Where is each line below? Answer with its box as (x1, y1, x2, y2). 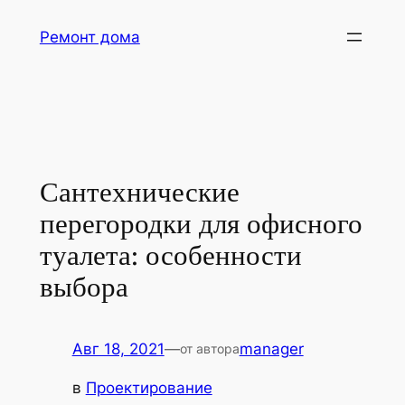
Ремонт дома (39, 28, 140, 46)
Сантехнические (39, 173, 240, 212)
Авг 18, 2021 (71, 340, 165, 359)
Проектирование (85, 379, 212, 398)
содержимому (6, 56, 114, 74)
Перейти (6, 9, 70, 27)
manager (239, 340, 304, 359)
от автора (179, 341, 240, 357)
